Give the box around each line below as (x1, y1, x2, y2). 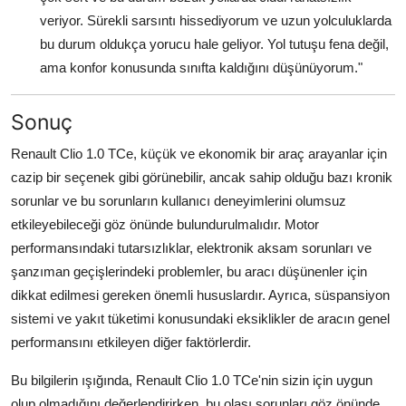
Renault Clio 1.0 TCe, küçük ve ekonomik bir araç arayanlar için (11, 146, 387, 162)
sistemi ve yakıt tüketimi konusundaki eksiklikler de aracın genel (11, 311, 390, 327)
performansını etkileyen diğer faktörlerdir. (11, 334, 251, 351)
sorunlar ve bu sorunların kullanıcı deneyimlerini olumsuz (11, 193, 346, 209)
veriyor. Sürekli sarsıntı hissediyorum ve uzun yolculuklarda (40, 13, 391, 29)
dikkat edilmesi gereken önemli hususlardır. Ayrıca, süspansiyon (11, 287, 390, 304)
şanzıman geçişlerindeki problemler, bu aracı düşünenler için (11, 264, 367, 280)
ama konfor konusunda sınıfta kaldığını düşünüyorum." (40, 60, 362, 76)
